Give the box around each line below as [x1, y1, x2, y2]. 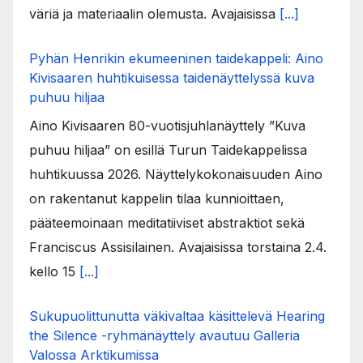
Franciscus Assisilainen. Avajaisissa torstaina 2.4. [29, 238, 327, 255]
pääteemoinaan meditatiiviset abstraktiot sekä [29, 214, 305, 231]
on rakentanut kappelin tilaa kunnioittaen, [29, 190, 284, 207]
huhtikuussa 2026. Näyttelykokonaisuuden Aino [29, 165, 322, 182]
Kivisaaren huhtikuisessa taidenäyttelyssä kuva [29, 69, 314, 86]
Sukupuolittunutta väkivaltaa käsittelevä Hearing [29, 307, 325, 324]
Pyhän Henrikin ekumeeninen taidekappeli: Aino [29, 49, 323, 66]
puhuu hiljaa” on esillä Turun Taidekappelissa [29, 141, 307, 158]
